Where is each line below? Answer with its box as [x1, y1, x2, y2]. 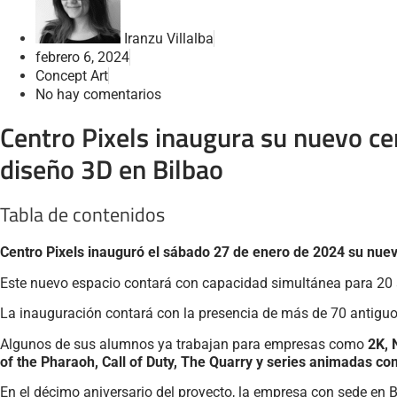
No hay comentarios [35, 86, 161, 104]
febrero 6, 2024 [35, 49, 129, 66]
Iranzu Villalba [124, 30, 214, 48]
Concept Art [35, 67, 108, 85]
